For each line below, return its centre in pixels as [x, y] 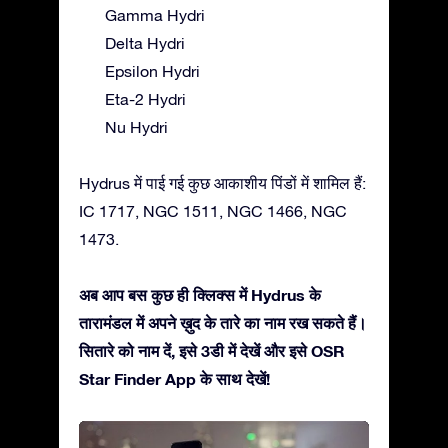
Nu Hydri [136, 126]
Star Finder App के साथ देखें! [174, 378]
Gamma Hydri [155, 14]
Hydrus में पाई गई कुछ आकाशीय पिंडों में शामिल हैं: [222, 182]
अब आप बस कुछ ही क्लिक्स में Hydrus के [200, 294]
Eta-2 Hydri [145, 98]
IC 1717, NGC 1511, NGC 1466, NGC [213, 210]
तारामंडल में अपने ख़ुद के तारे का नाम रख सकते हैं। [223, 322]
